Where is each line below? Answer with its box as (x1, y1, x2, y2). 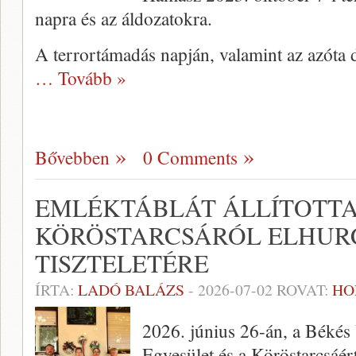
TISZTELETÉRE (35, 246, 209, 280)
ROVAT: (273, 279, 332, 300)
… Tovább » (35, 65, 126, 91)
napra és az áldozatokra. (35, 6, 212, 31)
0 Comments (143, 145, 238, 170)
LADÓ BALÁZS (78, 279, 184, 300)
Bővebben (35, 145, 110, 170)
